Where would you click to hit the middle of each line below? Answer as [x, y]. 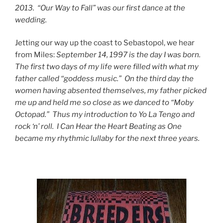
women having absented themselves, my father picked [111, 91]
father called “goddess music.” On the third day [98, 79]
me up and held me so [54, 103]
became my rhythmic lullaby [65, 139]
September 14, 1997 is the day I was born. [129, 55]
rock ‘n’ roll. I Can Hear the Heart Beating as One [98, 127]
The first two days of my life [64, 67]
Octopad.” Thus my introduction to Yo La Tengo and [105, 115]
